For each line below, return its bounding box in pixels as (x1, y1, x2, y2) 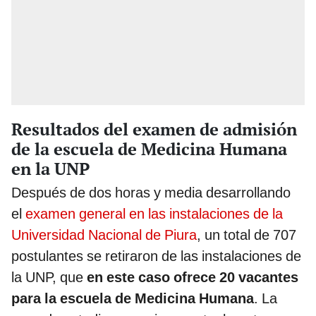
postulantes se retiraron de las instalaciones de (11, 247, 301, 265)
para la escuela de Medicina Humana (11, 289, 254, 307)
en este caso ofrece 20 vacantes (87, 268, 298, 286)
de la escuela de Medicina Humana (11, 137, 287, 160)
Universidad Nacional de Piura (11, 226, 197, 243)
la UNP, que (11, 268, 87, 286)
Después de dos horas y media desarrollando (11, 183, 291, 201)
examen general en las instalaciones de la (25, 205, 283, 222)
